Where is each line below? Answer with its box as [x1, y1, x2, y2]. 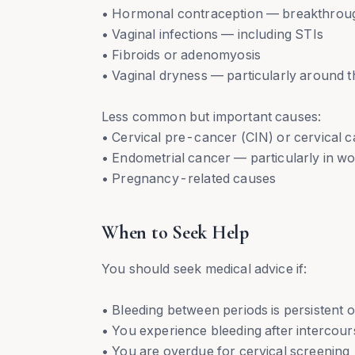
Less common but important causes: [101, 109, 322, 124]
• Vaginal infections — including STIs [101, 26, 323, 42]
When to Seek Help [101, 221, 249, 244]
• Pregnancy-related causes [101, 170, 277, 186]
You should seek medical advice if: [101, 261, 307, 277]
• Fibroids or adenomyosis [101, 47, 261, 63]
